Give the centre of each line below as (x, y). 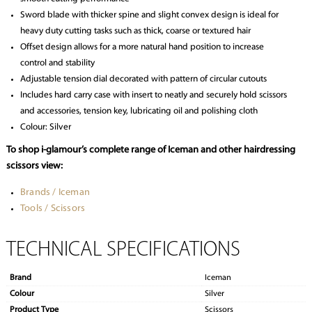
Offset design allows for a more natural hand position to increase (142, 47)
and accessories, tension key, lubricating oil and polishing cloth (139, 111)
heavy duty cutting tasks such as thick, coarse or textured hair (135, 31)
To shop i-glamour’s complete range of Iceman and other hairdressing (150, 150)
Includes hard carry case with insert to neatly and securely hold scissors (153, 95)
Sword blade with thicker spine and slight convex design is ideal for (149, 15)
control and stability (57, 63)
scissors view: (34, 166)
